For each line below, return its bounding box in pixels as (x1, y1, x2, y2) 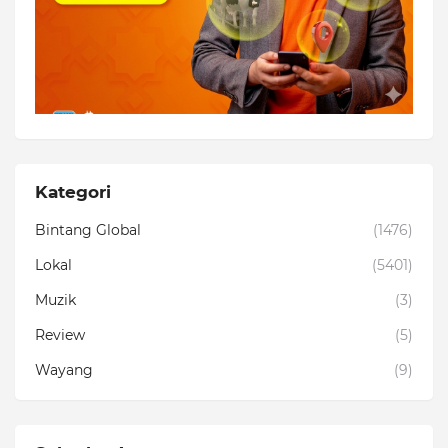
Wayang (35, 360, 93, 379)
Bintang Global (35, 220, 141, 239)
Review (35, 325, 85, 344)
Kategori (35, 181, 111, 202)
